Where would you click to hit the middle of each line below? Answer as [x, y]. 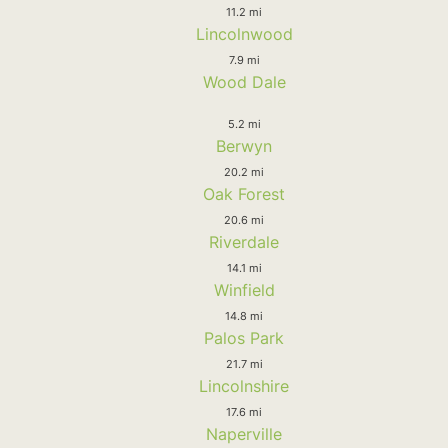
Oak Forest [244, 193]
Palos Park [244, 337]
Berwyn [244, 145]
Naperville [244, 433]
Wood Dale [244, 81]
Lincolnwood [244, 33]
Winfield [244, 289]
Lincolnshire [244, 385]
